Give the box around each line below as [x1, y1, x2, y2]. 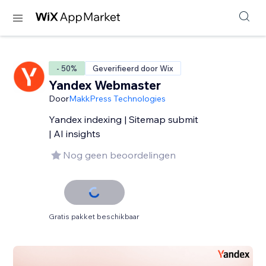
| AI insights [49, 128, 101, 140]
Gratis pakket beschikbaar [49, 212, 140, 221]
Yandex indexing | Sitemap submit [49, 113, 199, 125]
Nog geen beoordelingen [63, 149, 176, 161]
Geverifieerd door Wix [93, 64, 174, 73]
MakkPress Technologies [69, 93, 166, 104]
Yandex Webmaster [49, 77, 161, 93]
